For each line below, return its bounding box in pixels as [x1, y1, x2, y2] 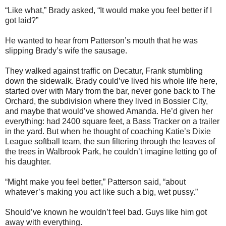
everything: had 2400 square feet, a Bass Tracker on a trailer [5, 117, 219, 126]
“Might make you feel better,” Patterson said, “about [5, 177, 186, 186]
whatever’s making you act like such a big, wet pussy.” [5, 187, 198, 196]
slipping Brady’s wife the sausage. [5, 46, 127, 55]
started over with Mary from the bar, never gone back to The [5, 86, 215, 95]
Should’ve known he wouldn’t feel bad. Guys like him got [5, 207, 207, 216]
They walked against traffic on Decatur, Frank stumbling [5, 66, 203, 75]
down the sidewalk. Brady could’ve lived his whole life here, [5, 76, 217, 85]
